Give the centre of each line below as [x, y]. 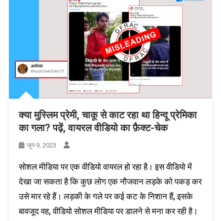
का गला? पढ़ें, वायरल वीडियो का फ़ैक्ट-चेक [94, 128]
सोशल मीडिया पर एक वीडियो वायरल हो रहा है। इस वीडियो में [105, 166]
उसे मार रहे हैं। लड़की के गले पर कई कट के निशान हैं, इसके [106, 196]
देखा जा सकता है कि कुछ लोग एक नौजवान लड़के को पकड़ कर [110, 181]
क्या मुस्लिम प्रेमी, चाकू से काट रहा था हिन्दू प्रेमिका [108, 115]
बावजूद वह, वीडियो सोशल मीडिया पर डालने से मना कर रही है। [108, 211]
